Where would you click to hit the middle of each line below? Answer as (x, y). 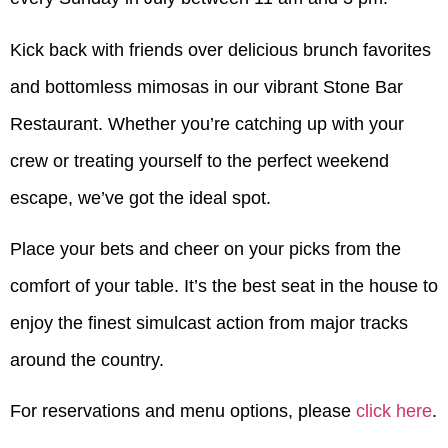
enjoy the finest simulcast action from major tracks (209, 322)
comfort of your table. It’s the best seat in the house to (224, 285)
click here (394, 411)
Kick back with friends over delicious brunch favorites (220, 49)
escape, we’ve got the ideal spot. (140, 197)
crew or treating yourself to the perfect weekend (199, 160)
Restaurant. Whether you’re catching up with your (207, 123)
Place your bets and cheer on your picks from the (205, 248)
